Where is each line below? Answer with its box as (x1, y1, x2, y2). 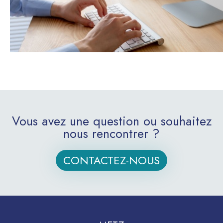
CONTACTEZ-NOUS (63, 152, 160, 168)
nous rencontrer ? (63, 124, 160, 142)
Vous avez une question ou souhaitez (11, 112, 212, 130)
